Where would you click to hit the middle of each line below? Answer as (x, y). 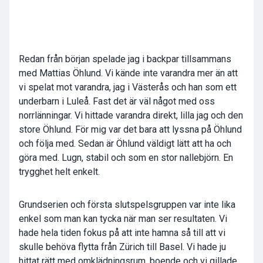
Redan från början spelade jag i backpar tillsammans (125, 59)
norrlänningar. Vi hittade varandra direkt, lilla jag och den (131, 116)
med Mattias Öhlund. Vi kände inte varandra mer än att (128, 73)
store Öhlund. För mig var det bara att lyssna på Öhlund (130, 130)
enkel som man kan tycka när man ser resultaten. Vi (123, 219)
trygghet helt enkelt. (59, 172)
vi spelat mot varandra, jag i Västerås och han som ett (128, 87)
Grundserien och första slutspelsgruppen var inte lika (127, 205)
